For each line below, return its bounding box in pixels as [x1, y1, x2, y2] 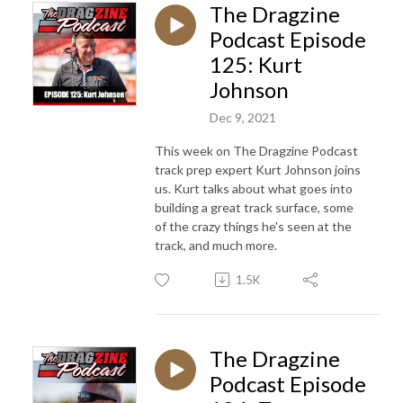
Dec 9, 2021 [210, 109, 276, 125]
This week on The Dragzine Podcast [155, 142, 358, 158]
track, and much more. [155, 237, 277, 253]
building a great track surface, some [155, 199, 354, 215]
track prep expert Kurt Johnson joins [155, 161, 361, 177]
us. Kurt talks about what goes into [155, 180, 353, 196]
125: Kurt [210, 50, 302, 77]
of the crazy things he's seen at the [155, 218, 352, 234]
